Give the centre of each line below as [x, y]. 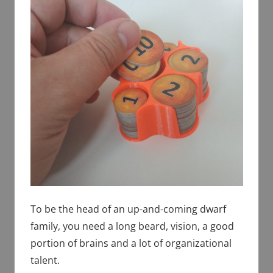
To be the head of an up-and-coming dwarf [128, 209]
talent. [45, 261]
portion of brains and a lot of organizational [131, 243]
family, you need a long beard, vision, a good [132, 226]
